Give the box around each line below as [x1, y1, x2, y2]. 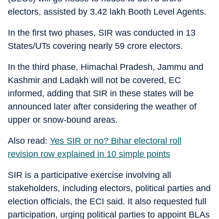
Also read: [8, 136, 50, 146]
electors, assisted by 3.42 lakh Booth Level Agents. [8, 7, 206, 17]
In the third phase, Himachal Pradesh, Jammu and [8, 62, 203, 72]
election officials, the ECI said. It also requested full [8, 197, 206, 206]
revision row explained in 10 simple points [8, 149, 170, 159]
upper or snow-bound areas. [8, 115, 118, 125]
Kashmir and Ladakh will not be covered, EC [8, 75, 181, 85]
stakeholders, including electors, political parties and [8, 183, 211, 193]
